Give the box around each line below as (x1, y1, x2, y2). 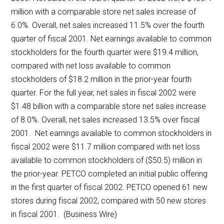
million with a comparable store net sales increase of (11, 7, 196, 17)
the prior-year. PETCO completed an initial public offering (11, 169, 208, 179)
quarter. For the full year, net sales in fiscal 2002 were (11, 88, 196, 98)
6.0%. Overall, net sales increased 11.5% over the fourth (11, 20, 205, 30)
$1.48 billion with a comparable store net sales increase (11, 101, 206, 111)
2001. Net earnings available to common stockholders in (11, 128, 212, 138)
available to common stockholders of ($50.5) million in (11, 155, 202, 165)
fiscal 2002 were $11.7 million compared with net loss (11, 142, 200, 152)
